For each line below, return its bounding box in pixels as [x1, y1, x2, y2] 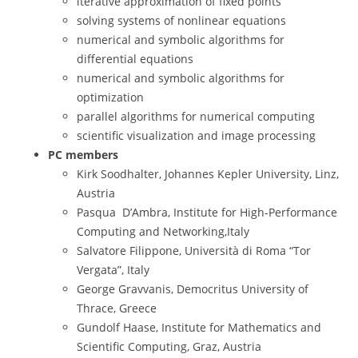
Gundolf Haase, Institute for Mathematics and [77, 319, 321, 335]
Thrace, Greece [77, 300, 157, 316]
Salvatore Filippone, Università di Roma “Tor [77, 242, 311, 258]
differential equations [77, 50, 193, 66]
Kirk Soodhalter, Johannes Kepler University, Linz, [77, 165, 339, 181]
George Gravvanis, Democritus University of [77, 280, 308, 296]
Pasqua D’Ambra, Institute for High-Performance [77, 204, 337, 220]
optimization [77, 89, 144, 105]
